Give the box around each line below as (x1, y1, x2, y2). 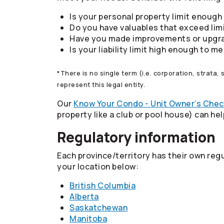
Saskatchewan (69, 202, 127, 213)
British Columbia (69, 180, 135, 191)
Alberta (69, 191, 99, 202)
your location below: (57, 161, 138, 172)
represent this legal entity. (57, 80, 145, 89)
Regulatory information (57, 127, 215, 146)
